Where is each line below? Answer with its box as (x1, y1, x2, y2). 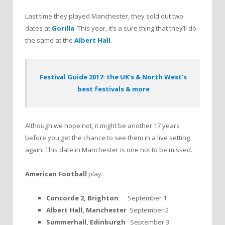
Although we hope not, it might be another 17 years (25, 121, 180, 130)
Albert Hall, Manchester (46, 205, 127, 215)
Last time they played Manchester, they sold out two (25, 12, 183, 21)
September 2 (127, 205, 169, 215)
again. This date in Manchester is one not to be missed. (25, 145, 192, 154)
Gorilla (52, 24, 74, 33)
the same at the (25, 36, 74, 45)
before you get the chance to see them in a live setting (25, 133, 190, 142)
